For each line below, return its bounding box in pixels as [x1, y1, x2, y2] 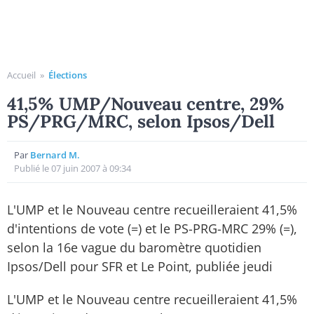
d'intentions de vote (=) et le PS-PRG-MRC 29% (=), [7, 220, 297, 237]
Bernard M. [30, 149, 80, 161]
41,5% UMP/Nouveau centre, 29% [7, 93, 285, 115]
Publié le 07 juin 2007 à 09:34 [14, 162, 131, 175]
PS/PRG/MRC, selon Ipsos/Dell [7, 110, 275, 132]
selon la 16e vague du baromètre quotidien [7, 239, 261, 256]
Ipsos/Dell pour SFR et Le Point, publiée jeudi [7, 258, 273, 275]
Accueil [7, 69, 36, 81]
